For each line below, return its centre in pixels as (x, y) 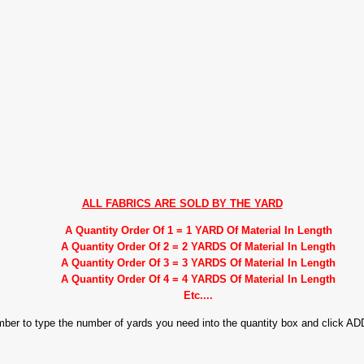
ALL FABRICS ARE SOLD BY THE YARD (182, 204)
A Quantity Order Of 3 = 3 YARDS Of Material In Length (198, 263)
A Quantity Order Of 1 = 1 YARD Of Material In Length (198, 231)
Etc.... (198, 296)
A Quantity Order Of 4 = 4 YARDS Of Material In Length (198, 279)
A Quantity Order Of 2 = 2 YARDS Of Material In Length (198, 247)
